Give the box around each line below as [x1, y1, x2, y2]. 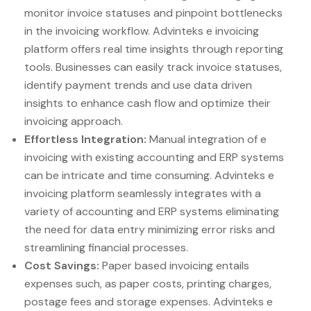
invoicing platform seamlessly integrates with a [24, 186, 261, 201]
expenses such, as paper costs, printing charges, [24, 276, 271, 292]
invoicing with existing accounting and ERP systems [24, 150, 284, 165]
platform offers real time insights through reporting [24, 42, 283, 57]
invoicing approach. [24, 114, 123, 129]
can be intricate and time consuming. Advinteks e [24, 168, 274, 183]
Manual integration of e [146, 132, 267, 147]
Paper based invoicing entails [99, 258, 249, 274]
